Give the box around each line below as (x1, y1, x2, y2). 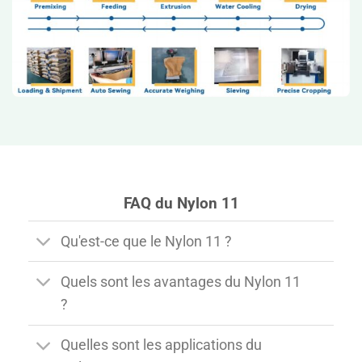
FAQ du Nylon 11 (123, 193, 239, 213)
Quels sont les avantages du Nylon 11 (61, 274, 301, 291)
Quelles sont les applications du (61, 337, 263, 354)
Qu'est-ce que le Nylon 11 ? (61, 233, 233, 250)
